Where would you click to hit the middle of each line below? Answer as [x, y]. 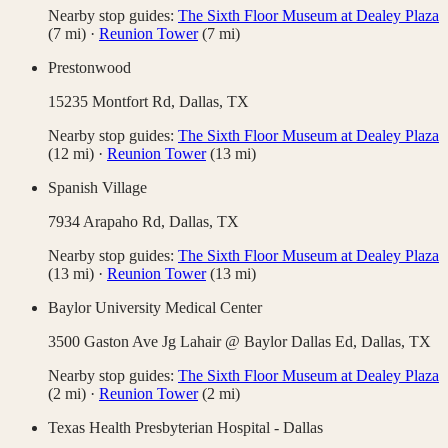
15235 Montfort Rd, [113, 102]
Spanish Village [97, 188]
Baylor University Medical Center [155, 308]
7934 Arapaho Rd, [108, 222]
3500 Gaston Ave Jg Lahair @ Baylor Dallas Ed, [204, 342]
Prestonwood [89, 68]
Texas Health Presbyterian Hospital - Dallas [185, 428]
